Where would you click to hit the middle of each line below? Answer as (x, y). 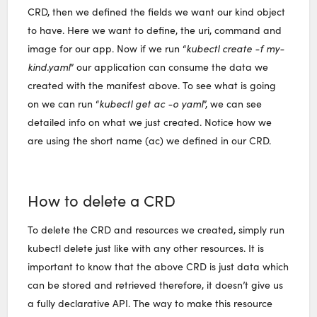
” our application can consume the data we (169, 67)
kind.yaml (49, 67)
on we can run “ (64, 103)
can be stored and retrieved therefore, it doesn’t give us (156, 284)
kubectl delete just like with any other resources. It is (146, 248)
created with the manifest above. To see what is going (152, 85)
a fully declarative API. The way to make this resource (150, 303)
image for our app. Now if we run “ (107, 48)
